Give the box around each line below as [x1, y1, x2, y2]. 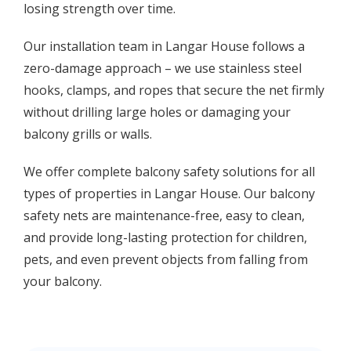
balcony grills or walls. [24, 125, 152, 143]
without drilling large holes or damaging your [24, 103, 291, 121]
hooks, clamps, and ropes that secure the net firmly [24, 81, 324, 100]
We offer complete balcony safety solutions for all [24, 163, 315, 181]
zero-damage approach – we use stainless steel [24, 60, 302, 78]
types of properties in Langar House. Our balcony [24, 185, 315, 203]
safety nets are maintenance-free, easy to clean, [24, 207, 305, 225]
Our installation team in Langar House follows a [24, 38, 305, 56]
